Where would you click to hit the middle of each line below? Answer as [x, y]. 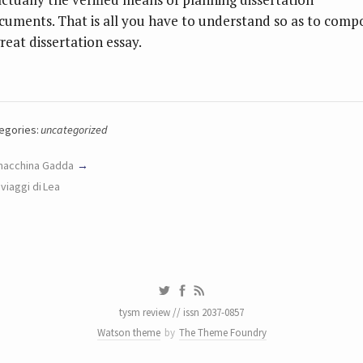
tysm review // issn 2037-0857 [181, 313]
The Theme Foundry [222, 333]
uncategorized [74, 130]
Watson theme [128, 333]
